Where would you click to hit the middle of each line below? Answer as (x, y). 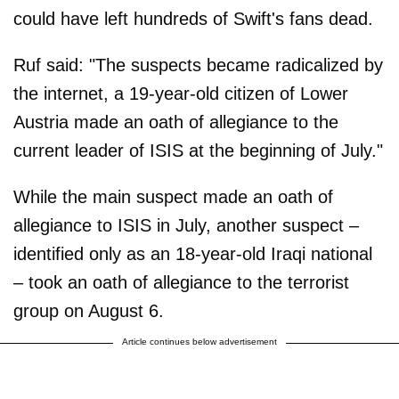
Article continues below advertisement (199, 341)
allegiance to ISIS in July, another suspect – (186, 225)
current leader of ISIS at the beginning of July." (198, 150)
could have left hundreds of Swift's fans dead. (193, 18)
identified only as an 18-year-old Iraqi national (193, 253)
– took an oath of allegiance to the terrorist (181, 282)
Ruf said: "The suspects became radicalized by (198, 65)
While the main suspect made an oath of (173, 196)
